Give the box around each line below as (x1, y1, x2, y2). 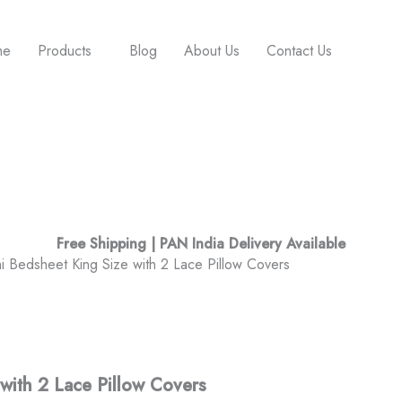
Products (38, 40, 92, 62)
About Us (184, 40, 240, 62)
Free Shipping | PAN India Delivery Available (57, 233, 345, 255)
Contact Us (267, 40, 333, 62)
